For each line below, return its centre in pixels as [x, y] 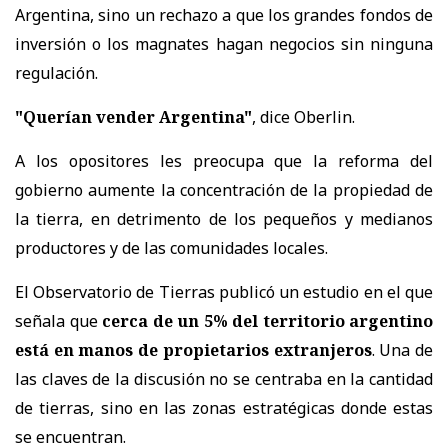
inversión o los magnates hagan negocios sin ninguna [224, 43]
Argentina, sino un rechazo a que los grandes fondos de [224, 14]
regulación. [56, 72]
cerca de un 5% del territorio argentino [267, 320]
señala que [58, 320]
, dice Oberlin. [303, 116]
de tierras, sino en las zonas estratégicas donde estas [224, 407]
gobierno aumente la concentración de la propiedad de [224, 189]
